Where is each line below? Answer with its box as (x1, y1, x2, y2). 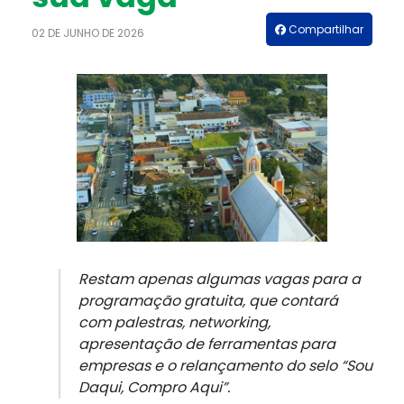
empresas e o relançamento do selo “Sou (78, 355, 372, 377)
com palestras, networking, (78, 312, 271, 334)
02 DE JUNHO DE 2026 (32, 25, 144, 41)
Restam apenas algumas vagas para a (78, 269, 361, 290)
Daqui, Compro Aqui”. (78, 377, 237, 399)
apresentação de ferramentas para (78, 334, 335, 355)
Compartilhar (286, 22, 363, 38)
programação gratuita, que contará (78, 290, 338, 312)
